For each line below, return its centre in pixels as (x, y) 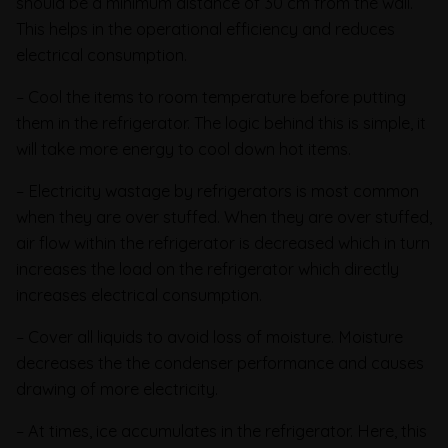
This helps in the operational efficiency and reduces (205, 28)
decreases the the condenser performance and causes (220, 362)
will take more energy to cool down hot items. (183, 148)
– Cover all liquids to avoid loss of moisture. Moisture (209, 336)
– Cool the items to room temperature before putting (211, 96)
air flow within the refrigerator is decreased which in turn (223, 242)
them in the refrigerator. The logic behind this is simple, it (221, 122)
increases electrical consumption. (139, 294)
